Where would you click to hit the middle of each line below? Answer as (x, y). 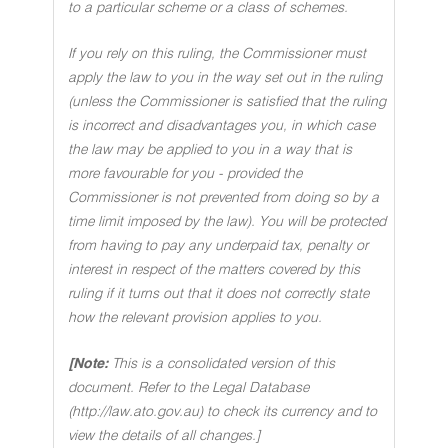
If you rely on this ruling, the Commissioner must (217, 54)
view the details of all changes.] (164, 436)
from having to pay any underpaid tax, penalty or (218, 246)
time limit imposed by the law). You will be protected (227, 222)
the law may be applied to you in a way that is (210, 150)
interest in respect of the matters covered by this (214, 270)
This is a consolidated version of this (223, 364)
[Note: (88, 364)
